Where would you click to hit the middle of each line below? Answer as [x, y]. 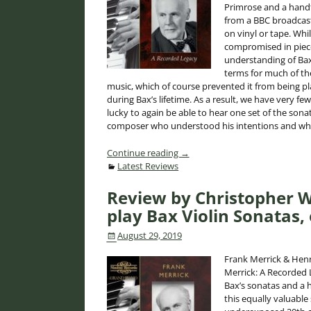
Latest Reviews [148, 166]
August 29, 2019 [150, 236]
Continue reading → [148, 152]
